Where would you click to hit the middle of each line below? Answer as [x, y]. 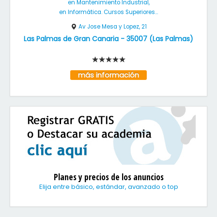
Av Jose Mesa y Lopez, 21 [113, 27]
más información [108, 75]
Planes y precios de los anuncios [108, 177]
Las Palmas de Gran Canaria [71, 39]
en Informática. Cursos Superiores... [108, 12]
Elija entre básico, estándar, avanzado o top [108, 187]
